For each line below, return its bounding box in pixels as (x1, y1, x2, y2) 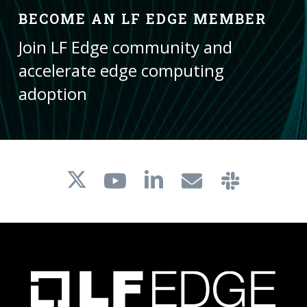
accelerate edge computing (18, 59, 224, 82)
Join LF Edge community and (18, 36, 232, 59)
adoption (18, 82, 87, 106)
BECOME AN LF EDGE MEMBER (18, 10, 267, 28)
